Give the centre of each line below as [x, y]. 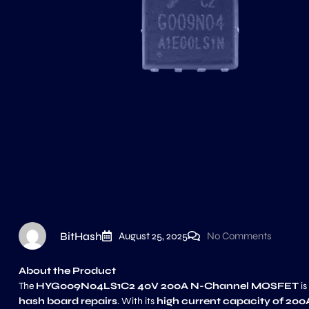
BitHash [81, 236]
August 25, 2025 [153, 236]
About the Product [67, 271]
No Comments [239, 236]
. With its [137, 301]
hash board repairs [68, 301]
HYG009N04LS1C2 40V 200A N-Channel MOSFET [167, 286]
